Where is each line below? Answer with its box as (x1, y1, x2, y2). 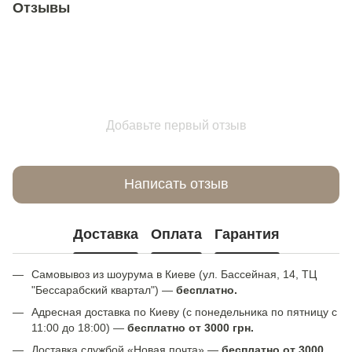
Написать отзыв (123, 176, 229, 192)
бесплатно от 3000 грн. (127, 321, 254, 334)
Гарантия (214, 226, 280, 243)
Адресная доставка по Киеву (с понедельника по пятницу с (31, 305, 337, 318)
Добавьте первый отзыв (105, 118, 247, 132)
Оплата (150, 226, 202, 243)
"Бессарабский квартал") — (31, 283, 176, 296)
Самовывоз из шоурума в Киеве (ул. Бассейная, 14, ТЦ (31, 267, 317, 280)
